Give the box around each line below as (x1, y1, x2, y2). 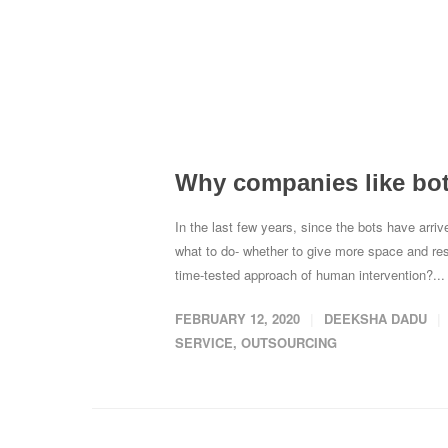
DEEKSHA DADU (324, 309, 427, 329)
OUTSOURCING (241, 333, 337, 353)
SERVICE (175, 333, 233, 353)
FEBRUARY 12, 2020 (175, 309, 300, 329)
